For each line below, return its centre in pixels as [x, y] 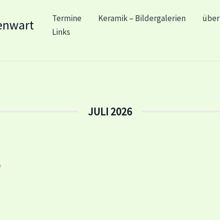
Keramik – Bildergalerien [142, 18]
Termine [67, 18]
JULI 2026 [110, 111]
